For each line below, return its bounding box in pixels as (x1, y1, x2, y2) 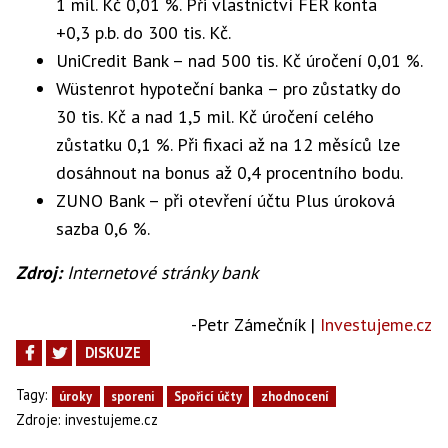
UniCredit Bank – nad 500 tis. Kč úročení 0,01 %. (56, 49, 423, 72)
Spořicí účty (173, 387, 242, 405)
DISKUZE (85, 343, 141, 362)
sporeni (111, 387, 156, 405)
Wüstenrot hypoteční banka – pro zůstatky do (56, 77, 401, 100)
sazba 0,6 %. (56, 217, 150, 240)
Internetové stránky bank (62, 261, 259, 284)
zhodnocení (260, 387, 329, 405)
